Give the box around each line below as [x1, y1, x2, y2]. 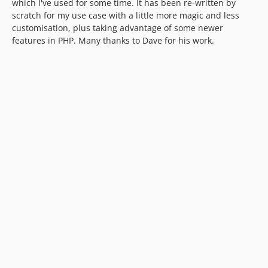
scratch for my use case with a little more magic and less [12, 9, 239, 21]
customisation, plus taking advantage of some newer [12, 22, 223, 33]
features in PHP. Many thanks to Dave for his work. [12, 34, 214, 46]
